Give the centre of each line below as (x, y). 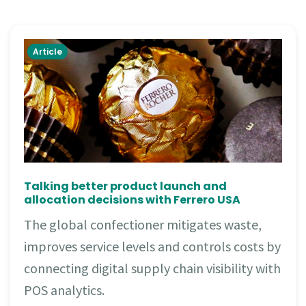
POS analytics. (64, 290)
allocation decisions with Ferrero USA (132, 200)
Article (47, 52)
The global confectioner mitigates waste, (143, 225)
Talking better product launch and (125, 186)
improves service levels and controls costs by (152, 247)
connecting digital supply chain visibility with (152, 268)
